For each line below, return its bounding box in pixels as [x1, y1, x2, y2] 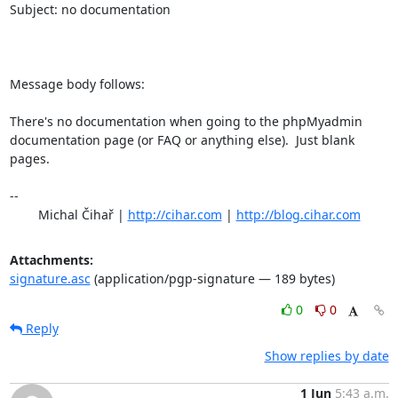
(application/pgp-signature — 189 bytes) [90, 269, 335, 287]
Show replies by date [264, 346, 389, 364]
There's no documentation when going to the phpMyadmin [9, 112, 362, 130]
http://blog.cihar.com [235, 205, 361, 223]
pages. [9, 149, 50, 167]
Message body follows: [9, 75, 145, 92]
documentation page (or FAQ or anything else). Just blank [9, 131, 354, 148]
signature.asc [9, 269, 91, 287]
